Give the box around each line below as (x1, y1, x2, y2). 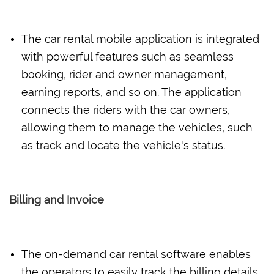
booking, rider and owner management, (21, 67, 227, 81)
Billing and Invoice (9, 193, 104, 206)
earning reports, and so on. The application (21, 85, 242, 98)
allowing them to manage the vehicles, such (21, 120, 253, 134)
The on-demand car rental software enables (21, 247, 251, 261)
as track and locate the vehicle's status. (21, 138, 225, 152)
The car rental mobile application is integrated (21, 32, 259, 45)
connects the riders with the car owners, (21, 103, 230, 116)
